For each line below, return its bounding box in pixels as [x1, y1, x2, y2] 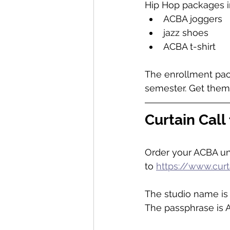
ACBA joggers [163, 13, 222, 24]
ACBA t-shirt [163, 41, 216, 52]
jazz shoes [163, 27, 208, 38]
